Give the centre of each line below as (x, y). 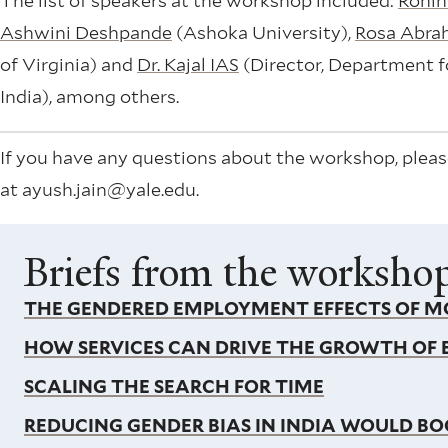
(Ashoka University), (263, 33)
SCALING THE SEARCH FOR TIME (173, 387)
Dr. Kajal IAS (188, 65)
